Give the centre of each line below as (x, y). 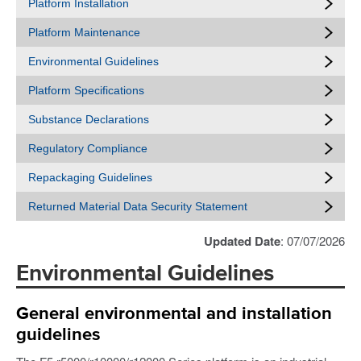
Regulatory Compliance (88, 148)
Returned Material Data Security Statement (138, 206)
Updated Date (242, 241)
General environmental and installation (174, 314)
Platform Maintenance (84, 32)
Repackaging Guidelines (90, 177)
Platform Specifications (86, 90)
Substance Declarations (89, 119)
